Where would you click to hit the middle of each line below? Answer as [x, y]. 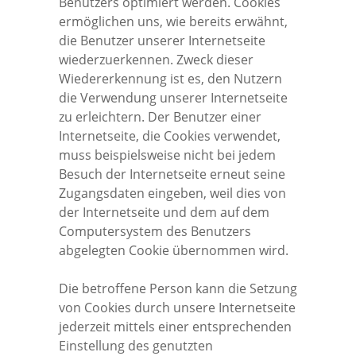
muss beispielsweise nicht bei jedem [167, 155]
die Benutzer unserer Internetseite [162, 40]
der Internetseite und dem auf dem [164, 212]
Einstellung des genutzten [136, 345]
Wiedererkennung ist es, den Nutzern [170, 78]
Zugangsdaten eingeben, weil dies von [172, 193]
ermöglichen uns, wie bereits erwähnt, [173, 21]
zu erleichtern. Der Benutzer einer [160, 116]
